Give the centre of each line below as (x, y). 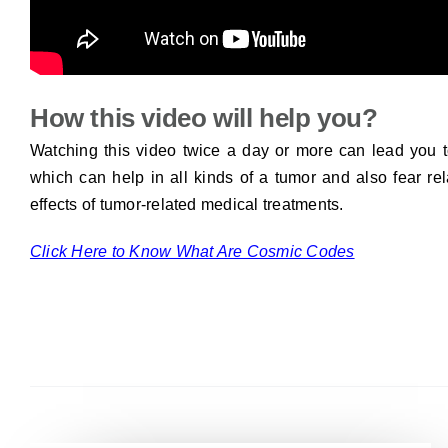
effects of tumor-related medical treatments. (186, 204)
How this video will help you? (203, 118)
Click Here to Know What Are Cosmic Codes (192, 251)
